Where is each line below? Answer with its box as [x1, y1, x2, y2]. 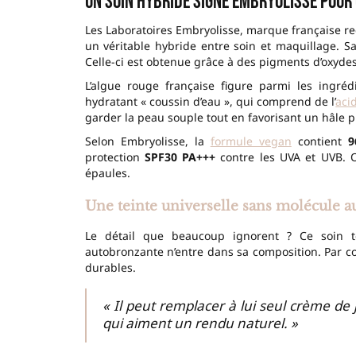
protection [84, 149, 145, 164]
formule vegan [210, 133, 292, 149]
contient [291, 133, 348, 149]
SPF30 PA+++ [144, 149, 216, 164]
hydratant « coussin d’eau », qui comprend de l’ [84, 93, 336, 109]
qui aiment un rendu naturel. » [102, 313, 298, 332]
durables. [84, 259, 136, 275]
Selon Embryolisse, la [84, 133, 211, 149]
